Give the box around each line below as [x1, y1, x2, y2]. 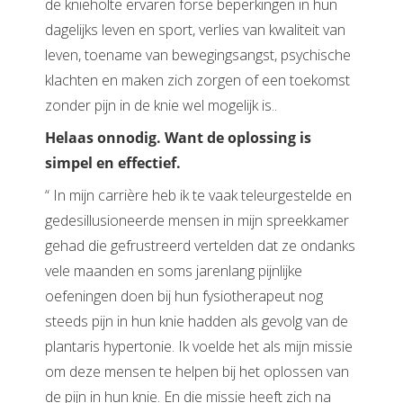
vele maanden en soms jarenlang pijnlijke [45, 260, 302, 281]
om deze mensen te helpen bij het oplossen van [45, 361, 349, 381]
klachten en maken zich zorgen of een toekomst [45, 69, 350, 90]
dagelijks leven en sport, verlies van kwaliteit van [45, 19, 345, 40]
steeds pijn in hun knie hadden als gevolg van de [45, 310, 348, 331]
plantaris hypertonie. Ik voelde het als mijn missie [45, 336, 353, 356]
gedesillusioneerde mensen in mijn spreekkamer [45, 210, 349, 230]
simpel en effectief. [45, 152, 184, 173]
